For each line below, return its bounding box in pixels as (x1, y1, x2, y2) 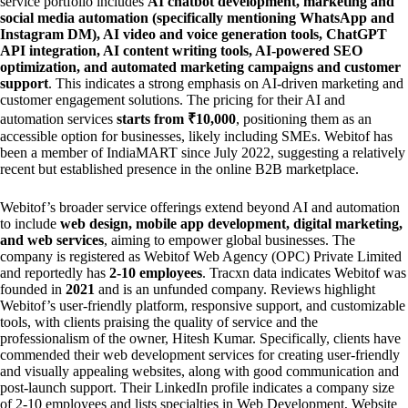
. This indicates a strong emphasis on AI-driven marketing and (48, 76, 403, 92)
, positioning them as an (236, 111, 372, 127)
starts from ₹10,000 (117, 111, 236, 127)
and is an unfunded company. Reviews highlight (95, 281, 375, 298)
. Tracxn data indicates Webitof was (202, 265, 406, 281)
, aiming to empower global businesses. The (104, 232, 355, 249)
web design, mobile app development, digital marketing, (60, 216, 403, 232)
